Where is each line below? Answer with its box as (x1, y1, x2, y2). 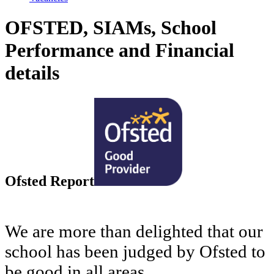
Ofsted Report (5, 172, 94, 189)
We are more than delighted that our (5, 221, 263, 242)
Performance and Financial (5, 39, 234, 62)
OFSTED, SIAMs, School (5, 17, 217, 39)
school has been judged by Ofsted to (5, 242, 265, 262)
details (5, 62, 59, 84)
